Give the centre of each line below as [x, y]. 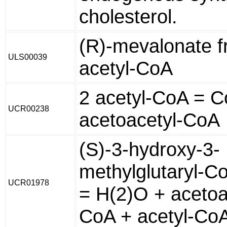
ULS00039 [28, 57]
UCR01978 [29, 183]
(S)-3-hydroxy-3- [149, 149]
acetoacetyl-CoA [149, 120]
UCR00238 [29, 109]
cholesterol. [128, 16]
